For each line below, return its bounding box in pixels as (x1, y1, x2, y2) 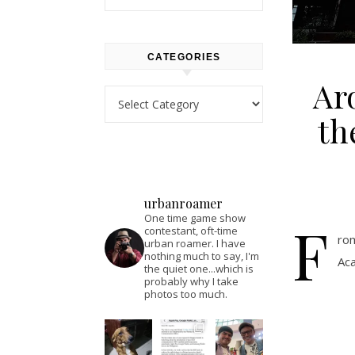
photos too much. (144, 287, 227, 301)
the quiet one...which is (144, 261, 254, 276)
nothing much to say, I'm (144, 249, 259, 263)
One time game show (144, 211, 246, 225)
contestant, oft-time (144, 223, 238, 238)
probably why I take (144, 274, 239, 288)
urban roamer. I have (144, 236, 246, 250)
